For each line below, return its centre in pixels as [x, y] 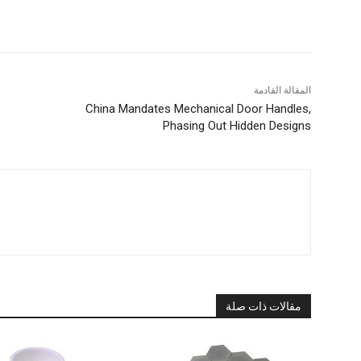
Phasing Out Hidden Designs [237, 125]
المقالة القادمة [282, 90]
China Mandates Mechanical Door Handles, [198, 108]
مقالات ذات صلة [263, 306]
